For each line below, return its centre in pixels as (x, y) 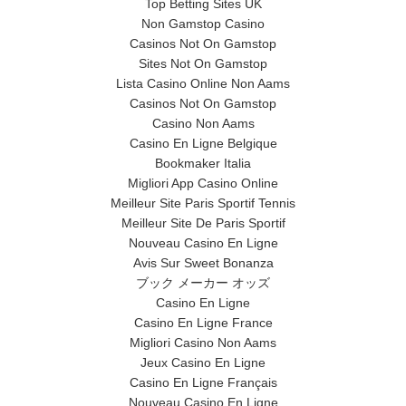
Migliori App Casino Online (203, 183)
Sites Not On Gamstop (203, 63)
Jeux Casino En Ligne (203, 362)
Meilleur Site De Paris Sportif (203, 223)
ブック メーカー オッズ (203, 283)
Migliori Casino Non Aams (203, 343)
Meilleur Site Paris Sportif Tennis (203, 203)
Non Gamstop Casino (203, 24)
